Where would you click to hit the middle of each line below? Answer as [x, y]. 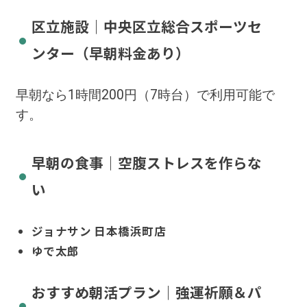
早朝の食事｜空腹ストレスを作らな [146, 163]
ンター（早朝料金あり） [110, 53]
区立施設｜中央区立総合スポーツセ [146, 26]
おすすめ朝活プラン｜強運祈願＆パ [146, 292]
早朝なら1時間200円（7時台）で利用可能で [145, 95]
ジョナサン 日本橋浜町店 [98, 231]
